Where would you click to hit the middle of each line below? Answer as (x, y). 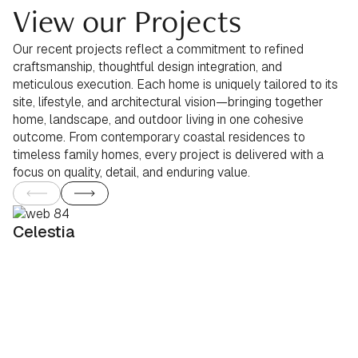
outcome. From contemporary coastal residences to (159, 137)
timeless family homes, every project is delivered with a (168, 154)
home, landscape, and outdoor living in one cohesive (158, 119)
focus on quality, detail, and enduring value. (131, 172)
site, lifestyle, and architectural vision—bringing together (168, 101)
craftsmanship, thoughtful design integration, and (147, 66)
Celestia (44, 231)
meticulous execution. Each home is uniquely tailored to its (175, 84)
